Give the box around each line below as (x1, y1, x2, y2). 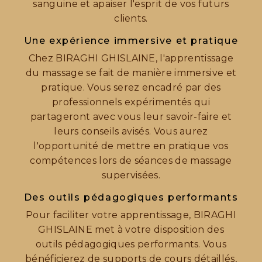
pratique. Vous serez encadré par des (41, 82, 221, 94)
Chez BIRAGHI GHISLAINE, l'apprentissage (28, 53, 234, 64)
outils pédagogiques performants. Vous (35, 239, 227, 250)
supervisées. (102, 170, 160, 181)
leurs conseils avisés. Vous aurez (54, 126, 208, 137)
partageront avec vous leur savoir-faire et (30, 111, 232, 123)
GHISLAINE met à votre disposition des (38, 224, 224, 236)
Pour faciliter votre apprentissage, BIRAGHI (26, 209, 236, 221)
